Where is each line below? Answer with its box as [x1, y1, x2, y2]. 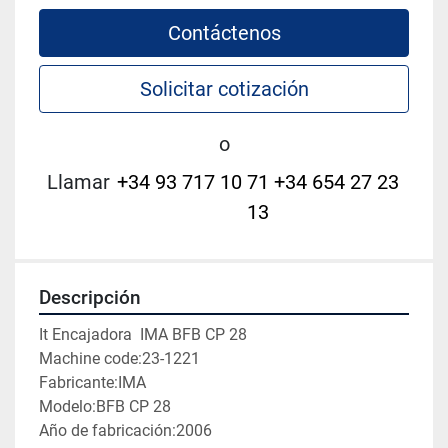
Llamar [47, 170, 110, 195]
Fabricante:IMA [39, 373, 146, 393]
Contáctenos [167, 21, 281, 46]
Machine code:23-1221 [39, 349, 200, 369]
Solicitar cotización [139, 77, 309, 102]
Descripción [39, 287, 141, 310]
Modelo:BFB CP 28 [39, 397, 171, 417]
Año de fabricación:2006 [39, 421, 212, 441]
